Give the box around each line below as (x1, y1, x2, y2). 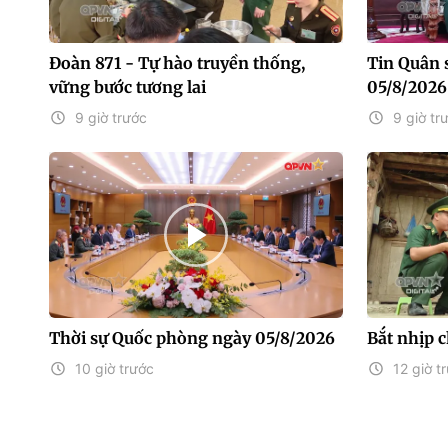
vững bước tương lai (49, 77, 206, 98)
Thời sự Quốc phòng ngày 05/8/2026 (49, 327, 335, 348)
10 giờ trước (75, 359, 154, 377)
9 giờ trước (75, 109, 147, 127)
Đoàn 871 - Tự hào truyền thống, (49, 53, 305, 74)
